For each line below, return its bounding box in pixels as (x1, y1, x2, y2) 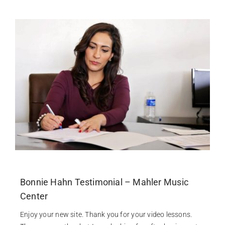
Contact (12, 24, 41, 34)
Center (20, 190, 48, 201)
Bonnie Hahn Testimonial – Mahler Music (20, 176, 188, 187)
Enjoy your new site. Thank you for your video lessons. (20, 210, 192, 218)
